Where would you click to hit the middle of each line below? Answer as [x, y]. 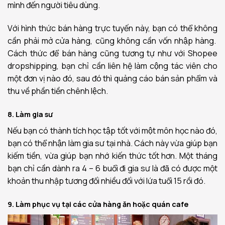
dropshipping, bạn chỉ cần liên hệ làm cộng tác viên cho [113, 66]
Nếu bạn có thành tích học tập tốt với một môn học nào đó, [113, 130]
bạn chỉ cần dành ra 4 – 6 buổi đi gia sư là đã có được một [113, 168]
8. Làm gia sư [30, 114]
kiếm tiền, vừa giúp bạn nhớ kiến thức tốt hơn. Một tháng [113, 155]
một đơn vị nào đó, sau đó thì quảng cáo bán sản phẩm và [113, 79]
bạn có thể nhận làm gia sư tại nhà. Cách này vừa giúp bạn [113, 143]
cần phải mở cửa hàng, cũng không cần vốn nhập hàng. [113, 41]
